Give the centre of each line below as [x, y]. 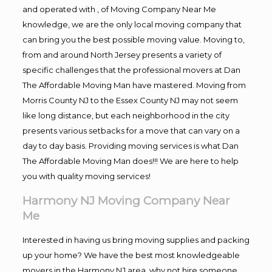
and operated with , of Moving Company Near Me [119, 9]
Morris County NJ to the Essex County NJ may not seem [130, 100]
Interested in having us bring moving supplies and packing [136, 240]
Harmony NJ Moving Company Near [126, 200]
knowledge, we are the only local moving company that [132, 24]
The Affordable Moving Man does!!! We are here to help [130, 161]
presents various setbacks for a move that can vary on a [131, 130]
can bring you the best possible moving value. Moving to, [133, 39]
